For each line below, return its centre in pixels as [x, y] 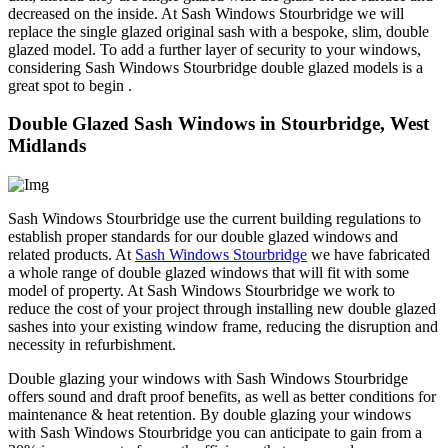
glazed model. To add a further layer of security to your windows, [214, 49]
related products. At [71, 255]
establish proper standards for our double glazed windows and [203, 237]
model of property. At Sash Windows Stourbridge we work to [201, 291]
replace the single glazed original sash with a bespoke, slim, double [218, 31]
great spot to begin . [70, 85]
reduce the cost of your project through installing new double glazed [222, 309]
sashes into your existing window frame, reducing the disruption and [223, 327]
